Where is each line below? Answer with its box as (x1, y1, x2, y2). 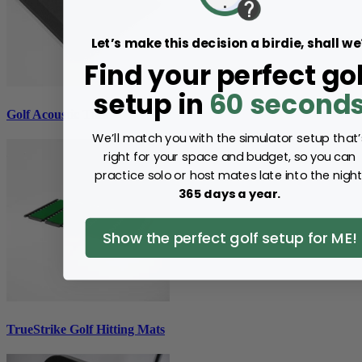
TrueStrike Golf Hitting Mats (6, 322, 165, 336)
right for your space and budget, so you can (103, 148, 356, 166)
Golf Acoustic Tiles (6, 107, 108, 121)
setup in (93, 86, 209, 124)
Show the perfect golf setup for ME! (102, 227, 357, 249)
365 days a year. (178, 185, 281, 203)
